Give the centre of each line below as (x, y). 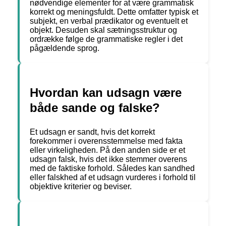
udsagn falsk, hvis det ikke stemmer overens (108, 159)
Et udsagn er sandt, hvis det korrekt (92, 132)
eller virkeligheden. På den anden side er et (107, 150)
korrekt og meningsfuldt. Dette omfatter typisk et (114, 12)
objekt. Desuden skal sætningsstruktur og (103, 30)
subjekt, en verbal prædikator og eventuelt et (109, 21)
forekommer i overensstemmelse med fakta (106, 141)
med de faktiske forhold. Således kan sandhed (112, 168)
